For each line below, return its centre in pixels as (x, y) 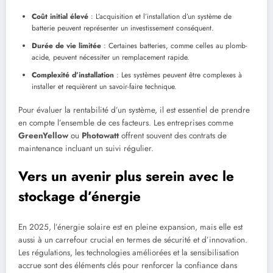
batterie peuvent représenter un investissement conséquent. (123, 28)
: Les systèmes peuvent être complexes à (178, 75)
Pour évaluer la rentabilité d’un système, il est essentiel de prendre (134, 110)
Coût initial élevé (60, 16)
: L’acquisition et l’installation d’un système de (160, 16)
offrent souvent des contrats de (173, 135)
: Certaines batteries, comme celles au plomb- (174, 45)
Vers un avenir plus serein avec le (126, 176)
